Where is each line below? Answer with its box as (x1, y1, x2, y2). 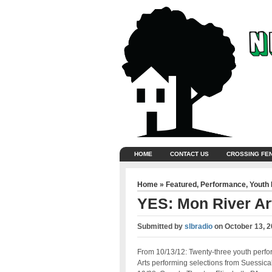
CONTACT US (170, 150, 209, 157)
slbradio (184, 222, 212, 231)
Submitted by (137, 222, 185, 231)
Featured (165, 180, 197, 189)
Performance (200, 180, 246, 189)
